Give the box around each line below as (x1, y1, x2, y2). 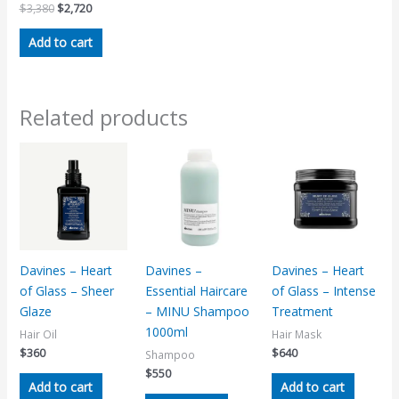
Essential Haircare (145, 282, 248, 300)
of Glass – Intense (271, 282, 376, 300)
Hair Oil (19, 327, 57, 342)
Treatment (271, 303, 333, 321)
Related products (19, 102, 188, 132)
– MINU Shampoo (145, 303, 250, 321)
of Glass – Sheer (19, 282, 114, 300)
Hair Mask (271, 327, 322, 342)
